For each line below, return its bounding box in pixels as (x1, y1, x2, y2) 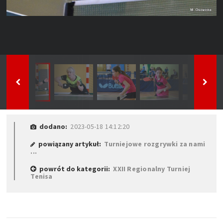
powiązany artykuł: (35, 139, 105, 148)
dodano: (36, 121, 71, 131)
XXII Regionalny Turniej (113, 164, 191, 173)
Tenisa (30, 171, 53, 181)
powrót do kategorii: (36, 164, 113, 173)
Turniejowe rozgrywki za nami (104, 139, 206, 148)
